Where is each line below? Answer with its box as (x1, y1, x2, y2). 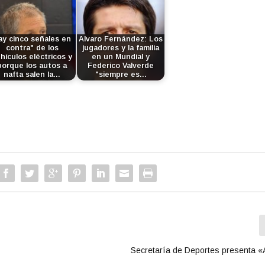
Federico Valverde (88, 62, 154, 70)
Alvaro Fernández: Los (79, 35, 163, 44)
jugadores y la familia (82, 44, 160, 53)
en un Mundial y (92, 53, 150, 62)
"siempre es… (95, 70, 147, 79)
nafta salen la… (4, 70, 61, 79)
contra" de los (5, 44, 59, 53)
